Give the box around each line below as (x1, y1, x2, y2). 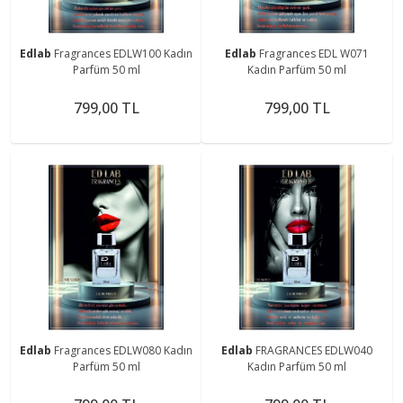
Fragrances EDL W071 (259, 45, 369, 61)
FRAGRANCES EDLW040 (255, 342, 372, 358)
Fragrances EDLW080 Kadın (54, 342, 193, 358)
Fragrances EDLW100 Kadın (54, 45, 193, 61)
